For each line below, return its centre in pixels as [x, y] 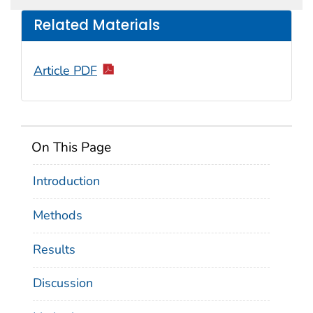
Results [54, 249]
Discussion [63, 283]
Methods [58, 215]
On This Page [71, 147]
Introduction [66, 181]
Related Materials [97, 26]
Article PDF [65, 70]
